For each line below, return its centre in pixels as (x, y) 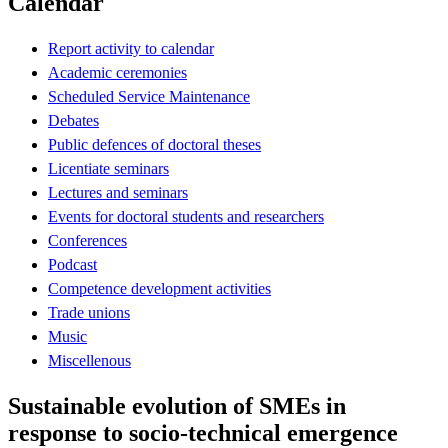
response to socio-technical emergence (203, 432)
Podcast (72, 264)
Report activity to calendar (131, 48)
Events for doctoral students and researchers (186, 216)
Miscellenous (89, 360)
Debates (73, 120)
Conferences (87, 240)
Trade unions (89, 312)
